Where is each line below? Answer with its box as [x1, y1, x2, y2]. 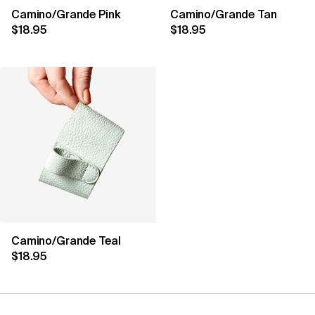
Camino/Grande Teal [11, 236, 121, 247]
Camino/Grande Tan [170, 10, 277, 21]
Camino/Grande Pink [11, 10, 121, 21]
